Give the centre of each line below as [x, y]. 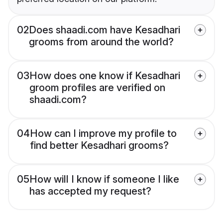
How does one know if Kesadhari [105, 76]
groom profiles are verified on [97, 88]
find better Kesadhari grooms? [99, 146]
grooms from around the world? [101, 42]
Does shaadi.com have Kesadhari [105, 30]
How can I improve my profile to [103, 134]
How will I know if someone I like [104, 179]
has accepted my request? [90, 191]
